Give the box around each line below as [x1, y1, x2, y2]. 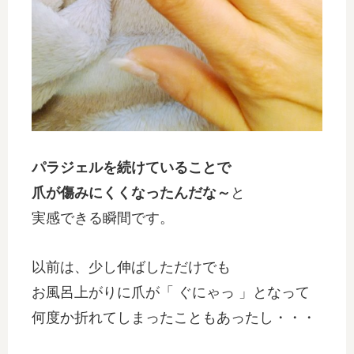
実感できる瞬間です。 [32, 210, 174, 227]
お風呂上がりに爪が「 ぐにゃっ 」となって [32, 284, 310, 301]
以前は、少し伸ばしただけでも [32, 259, 231, 276]
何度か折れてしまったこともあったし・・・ [32, 310, 316, 326]
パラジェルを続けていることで [32, 160, 231, 176]
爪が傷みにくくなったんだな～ [32, 185, 231, 201]
